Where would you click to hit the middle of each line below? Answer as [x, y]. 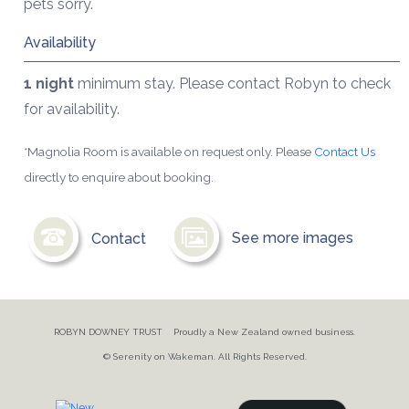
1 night [48, 84]
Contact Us [344, 152]
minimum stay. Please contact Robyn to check [232, 84]
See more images [290, 238]
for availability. [71, 110]
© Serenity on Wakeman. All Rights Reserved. [204, 357]
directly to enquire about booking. [118, 178]
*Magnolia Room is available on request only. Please [168, 152]
